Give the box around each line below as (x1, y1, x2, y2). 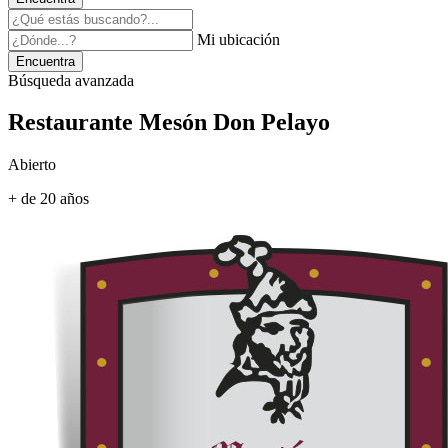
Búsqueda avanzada (8, 71, 134, 89)
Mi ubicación (193, 30, 280, 48)
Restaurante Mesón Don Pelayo (8, 109, 330, 136)
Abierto (8, 156, 56, 174)
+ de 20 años (8, 190, 89, 208)
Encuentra (16, 53, 75, 69)
